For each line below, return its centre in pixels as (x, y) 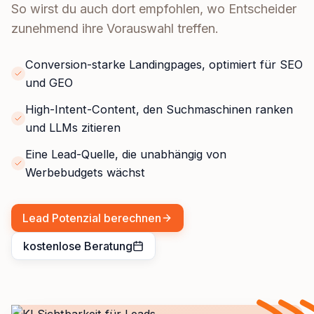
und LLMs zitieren (73, 128)
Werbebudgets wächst (85, 173)
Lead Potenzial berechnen (92, 218)
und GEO (49, 83)
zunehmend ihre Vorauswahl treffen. (115, 29)
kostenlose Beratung (78, 246)
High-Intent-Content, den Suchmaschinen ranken (159, 110)
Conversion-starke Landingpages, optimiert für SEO (164, 65)
